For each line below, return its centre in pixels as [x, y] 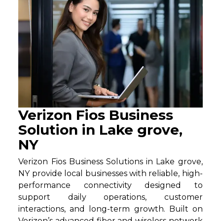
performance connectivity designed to [110, 185]
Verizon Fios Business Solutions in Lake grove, [110, 161]
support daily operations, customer [110, 197]
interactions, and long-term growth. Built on [110, 209]
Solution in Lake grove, [101, 129]
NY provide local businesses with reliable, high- [110, 173]
